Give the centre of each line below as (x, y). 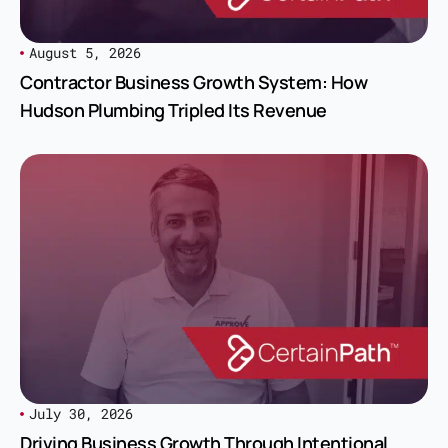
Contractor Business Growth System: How (193, 81)
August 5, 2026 (85, 52)
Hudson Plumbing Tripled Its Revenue (173, 109)
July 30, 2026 (81, 413)
